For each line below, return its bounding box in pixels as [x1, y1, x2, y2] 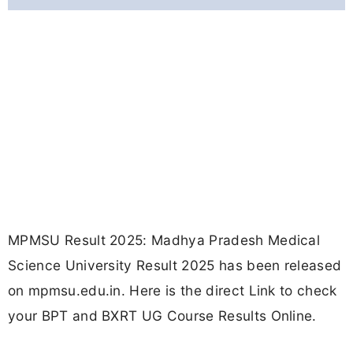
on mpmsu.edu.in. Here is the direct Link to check [8, 282, 337, 299]
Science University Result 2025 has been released [8, 257, 342, 274]
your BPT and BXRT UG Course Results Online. [8, 307, 317, 325]
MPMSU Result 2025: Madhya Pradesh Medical [8, 232, 321, 249]
